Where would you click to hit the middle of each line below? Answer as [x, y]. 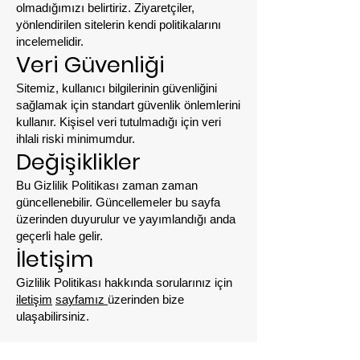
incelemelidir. [50, 41]
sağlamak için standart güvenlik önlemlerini [128, 105]
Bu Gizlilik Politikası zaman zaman [107, 185]
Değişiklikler [78, 162]
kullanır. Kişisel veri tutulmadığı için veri [119, 122]
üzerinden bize [146, 299]
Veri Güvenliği [90, 65]
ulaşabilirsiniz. [53, 316]
